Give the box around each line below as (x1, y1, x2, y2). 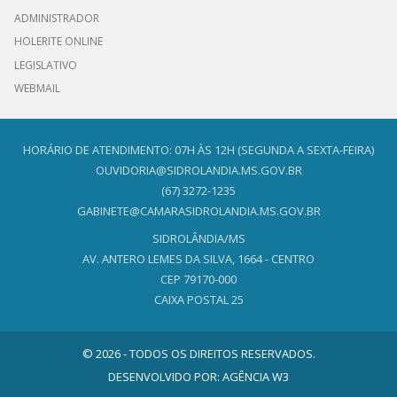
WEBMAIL (14, 81, 60, 97)
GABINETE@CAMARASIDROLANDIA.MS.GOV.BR (76, 202, 321, 219)
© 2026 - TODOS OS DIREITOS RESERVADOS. (82, 345, 315, 362)
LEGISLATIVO (14, 57, 77, 73)
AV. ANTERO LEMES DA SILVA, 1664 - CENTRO (82, 250, 315, 267)
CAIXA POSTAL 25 (153, 291, 244, 307)
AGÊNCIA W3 (222, 368, 289, 385)
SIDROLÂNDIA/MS (152, 230, 245, 246)
